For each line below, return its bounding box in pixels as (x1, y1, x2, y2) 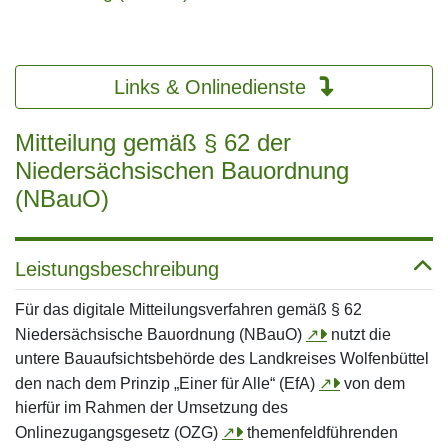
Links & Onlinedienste (113, 76, 312, 98)
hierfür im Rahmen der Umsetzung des (15, 399, 288, 416)
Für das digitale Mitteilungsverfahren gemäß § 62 (15, 301, 362, 318)
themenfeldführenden (243, 424, 398, 441)
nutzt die (327, 326, 391, 343)
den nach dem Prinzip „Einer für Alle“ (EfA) (15, 375, 319, 392)
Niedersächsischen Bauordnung (15, 157, 349, 184)
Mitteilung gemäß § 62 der (15, 129, 291, 156)
